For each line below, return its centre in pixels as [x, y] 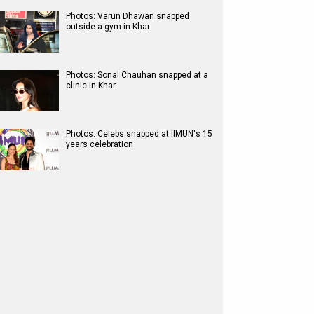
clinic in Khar [91, 86]
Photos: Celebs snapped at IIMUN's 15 [139, 134]
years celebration [100, 144]
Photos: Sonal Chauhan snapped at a [137, 75]
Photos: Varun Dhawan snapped [128, 16]
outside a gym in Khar [108, 27]
